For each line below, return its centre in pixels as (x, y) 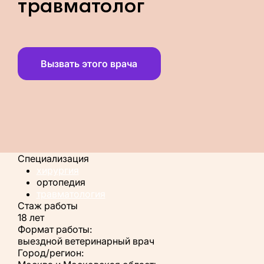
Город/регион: (50, 253)
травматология (71, 194)
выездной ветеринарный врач (86, 241)
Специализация (53, 158)
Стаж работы (47, 205)
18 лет (31, 217)
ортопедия (61, 182)
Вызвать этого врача (89, 64)
